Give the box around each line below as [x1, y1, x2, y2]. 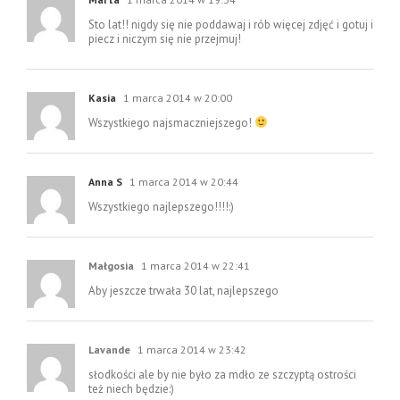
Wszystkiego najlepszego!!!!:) [88, 198, 234, 214]
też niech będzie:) [88, 380, 174, 396]
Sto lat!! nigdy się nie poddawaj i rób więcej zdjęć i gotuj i [88, 16, 373, 32]
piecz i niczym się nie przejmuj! [88, 30, 241, 46]
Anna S [88, 174, 122, 188]
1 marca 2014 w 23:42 [135, 342, 246, 356]
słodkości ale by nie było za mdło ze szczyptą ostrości [88, 366, 356, 382]
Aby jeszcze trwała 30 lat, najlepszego [88, 282, 279, 298]
